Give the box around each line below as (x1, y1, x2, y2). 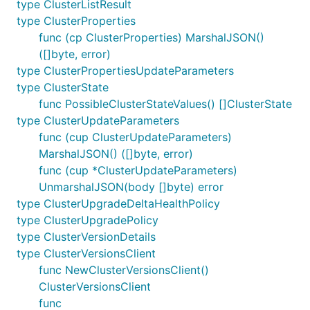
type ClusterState (17, 80, 109, 94)
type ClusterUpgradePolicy (17, 213, 158, 227)
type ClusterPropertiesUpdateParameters (17, 64, 234, 77)
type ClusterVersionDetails (17, 230, 156, 244)
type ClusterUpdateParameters (17, 113, 179, 127)
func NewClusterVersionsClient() (39, 263, 209, 277)
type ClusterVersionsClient (17, 246, 156, 260)
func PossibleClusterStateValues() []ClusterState (39, 97, 292, 111)
